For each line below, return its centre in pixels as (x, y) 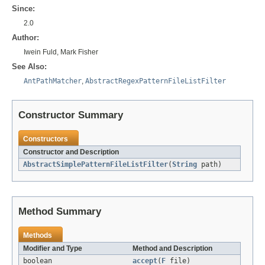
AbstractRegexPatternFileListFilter (156, 81)
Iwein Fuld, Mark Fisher (61, 52)
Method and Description (172, 248)
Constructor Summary (71, 115)
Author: (25, 37)
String (185, 164)
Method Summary (60, 211)
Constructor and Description (71, 152)
